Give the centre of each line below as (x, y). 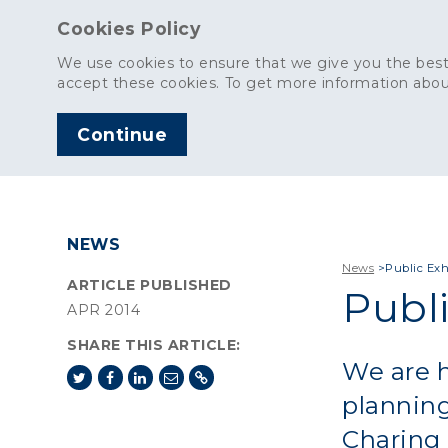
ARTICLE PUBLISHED (149, 285)
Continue (122, 134)
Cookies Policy (129, 28)
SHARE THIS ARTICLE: (154, 345)
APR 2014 (104, 310)
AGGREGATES (364, 138)
